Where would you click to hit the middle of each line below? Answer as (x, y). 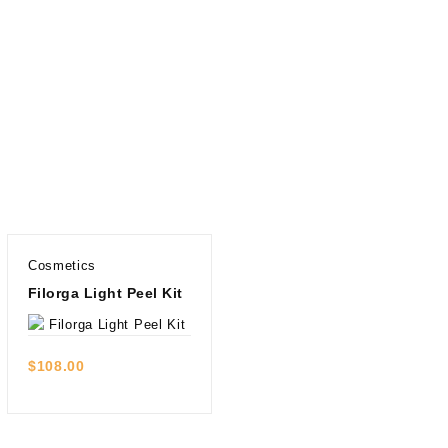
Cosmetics (62, 265)
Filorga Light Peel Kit (105, 293)
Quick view (109, 330)
